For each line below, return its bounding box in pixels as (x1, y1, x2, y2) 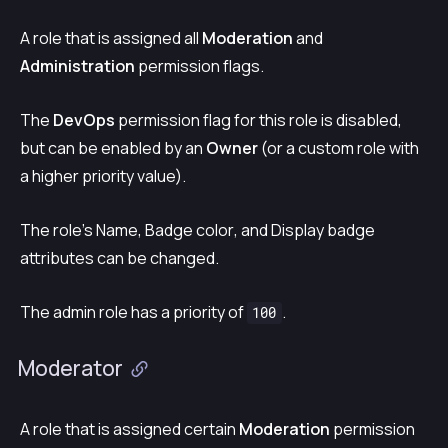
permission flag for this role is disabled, (115, 108, 402, 131)
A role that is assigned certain (20, 417, 239, 440)
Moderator (18, 354, 124, 383)
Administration (20, 54, 135, 77)
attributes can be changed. (20, 246, 219, 269)
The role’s (20, 218, 96, 241)
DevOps (53, 108, 115, 131)
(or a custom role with (258, 136, 419, 159)
